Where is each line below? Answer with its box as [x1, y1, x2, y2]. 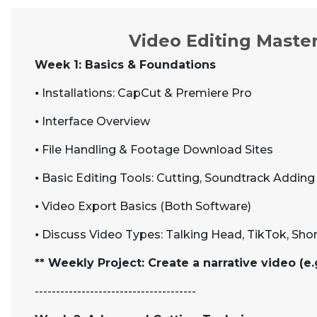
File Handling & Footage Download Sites [42, 143, 273, 156]
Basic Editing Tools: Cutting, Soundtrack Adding [42, 171, 315, 185]
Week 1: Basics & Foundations [35, 58, 216, 71]
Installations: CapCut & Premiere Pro [42, 86, 252, 100]
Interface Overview [42, 115, 150, 128]
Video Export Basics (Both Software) [42, 200, 251, 213]
